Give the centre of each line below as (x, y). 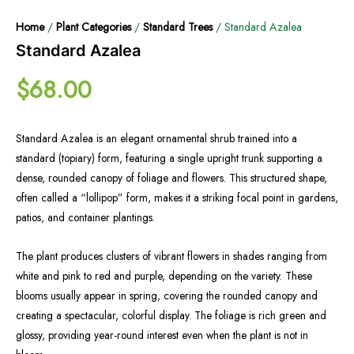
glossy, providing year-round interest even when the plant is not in (162, 335)
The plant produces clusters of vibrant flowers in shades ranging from (171, 256)
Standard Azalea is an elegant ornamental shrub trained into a (156, 139)
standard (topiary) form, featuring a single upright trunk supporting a (169, 158)
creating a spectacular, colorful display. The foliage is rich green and (171, 316)
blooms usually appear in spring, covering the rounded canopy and (167, 296)
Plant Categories (94, 26)
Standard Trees (178, 26)
